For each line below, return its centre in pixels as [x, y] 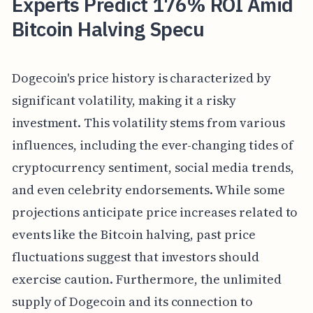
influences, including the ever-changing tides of [152, 145]
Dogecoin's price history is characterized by [141, 78]
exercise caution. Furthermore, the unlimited [146, 279]
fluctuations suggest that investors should [135, 256]
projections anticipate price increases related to [155, 212]
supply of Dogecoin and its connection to [132, 301]
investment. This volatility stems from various [148, 122]
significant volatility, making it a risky [124, 100]
